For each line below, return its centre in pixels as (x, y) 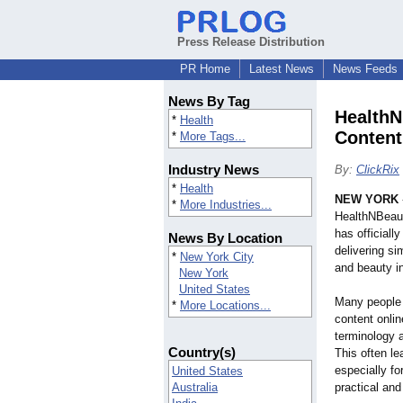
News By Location (225, 238)
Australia (195, 388)
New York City (217, 257)
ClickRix (378, 170)
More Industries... (226, 205)
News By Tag (209, 102)
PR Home (205, 69)
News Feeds (365, 69)
